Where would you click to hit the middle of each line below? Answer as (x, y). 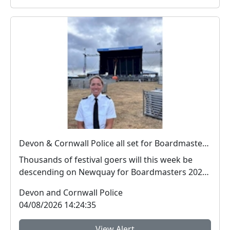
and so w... (39, 184)
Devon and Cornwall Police (71, 192)
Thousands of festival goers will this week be (106, 159)
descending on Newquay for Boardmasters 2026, (114, 172)
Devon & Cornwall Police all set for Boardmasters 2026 (206, 143)
